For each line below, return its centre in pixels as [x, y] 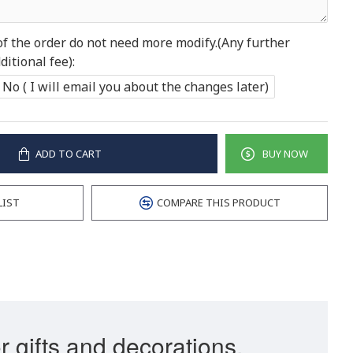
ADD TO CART [68, 153]
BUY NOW [285, 153]
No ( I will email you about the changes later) [136, 86]
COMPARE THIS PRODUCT [218, 203]
